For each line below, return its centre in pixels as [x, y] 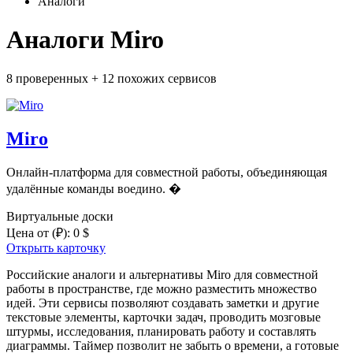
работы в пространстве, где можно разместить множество [162, 288]
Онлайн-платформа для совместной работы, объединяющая [167, 172]
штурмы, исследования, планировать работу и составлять [161, 331]
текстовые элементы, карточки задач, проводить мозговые [163, 317]
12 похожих [133, 78]
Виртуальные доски [60, 216]
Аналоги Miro [85, 40]
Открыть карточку [56, 247]
